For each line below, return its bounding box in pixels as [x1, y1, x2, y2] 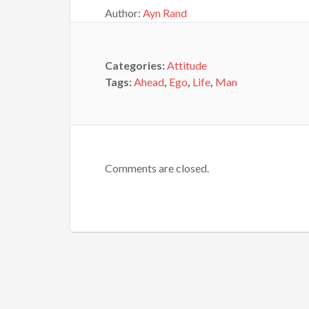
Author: [105, 6, 143, 19]
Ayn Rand [143, 6, 187, 19]
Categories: [105, 59, 167, 72]
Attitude [167, 59, 207, 72]
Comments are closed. [105, 161, 209, 175]
